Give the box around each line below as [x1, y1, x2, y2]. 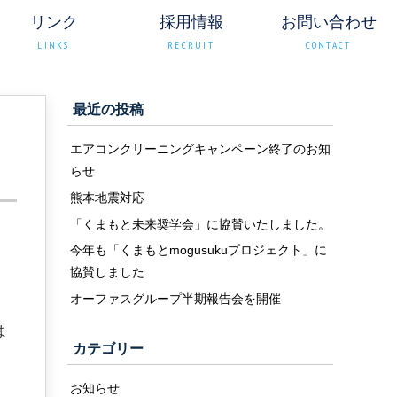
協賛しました [70, 265, 144, 279]
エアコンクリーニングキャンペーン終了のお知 [70, 141, 331, 156]
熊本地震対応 [70, 190, 144, 205]
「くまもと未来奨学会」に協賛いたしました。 [70, 216, 331, 231]
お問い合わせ [280, 13, 377, 31]
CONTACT [305, 39, 352, 51]
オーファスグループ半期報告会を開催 [70, 292, 281, 306]
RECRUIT [167, 39, 214, 51]
